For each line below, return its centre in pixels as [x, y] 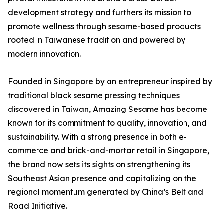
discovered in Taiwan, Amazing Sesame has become [108, 109]
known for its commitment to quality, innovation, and [107, 123]
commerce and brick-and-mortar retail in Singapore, [109, 151]
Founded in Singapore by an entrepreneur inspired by [110, 82]
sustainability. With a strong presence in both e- [97, 137]
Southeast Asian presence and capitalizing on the [102, 178]
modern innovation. [44, 54]
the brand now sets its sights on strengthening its [99, 165]
